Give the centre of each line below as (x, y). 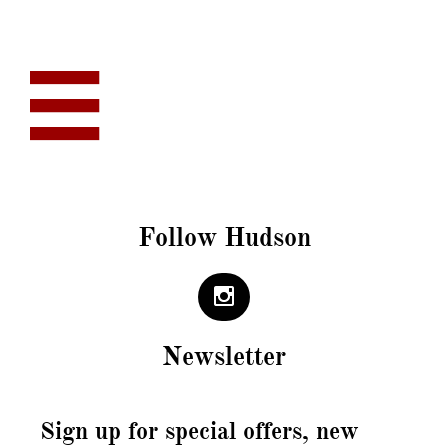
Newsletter (224, 356)
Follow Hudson (224, 237)
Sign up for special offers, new (199, 431)
